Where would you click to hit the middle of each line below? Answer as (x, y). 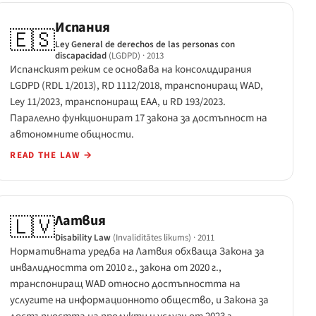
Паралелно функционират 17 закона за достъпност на (139, 119)
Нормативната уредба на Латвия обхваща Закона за (138, 251)
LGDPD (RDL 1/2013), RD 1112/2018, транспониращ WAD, (137, 86)
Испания (83, 28)
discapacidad (81, 56)
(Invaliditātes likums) (152, 237)
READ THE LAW (47, 156)
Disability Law (83, 237)
